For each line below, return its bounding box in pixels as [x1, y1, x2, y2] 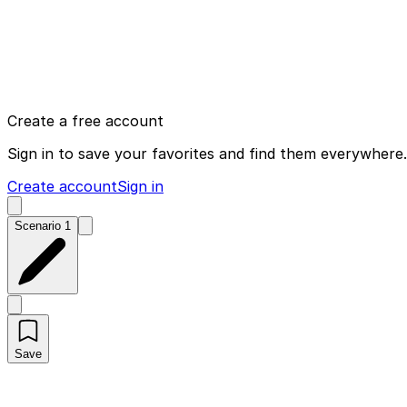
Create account [7, 176, 117, 195]
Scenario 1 [15, 218, 71, 233]
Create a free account [7, 111, 164, 130]
